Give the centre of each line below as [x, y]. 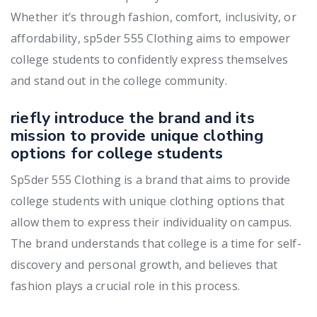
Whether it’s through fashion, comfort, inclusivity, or [154, 17]
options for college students [117, 153]
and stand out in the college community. [119, 80]
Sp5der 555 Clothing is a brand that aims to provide [151, 179]
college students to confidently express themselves [150, 59]
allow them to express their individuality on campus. [151, 222]
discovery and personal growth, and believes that [144, 264]
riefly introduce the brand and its [133, 117]
